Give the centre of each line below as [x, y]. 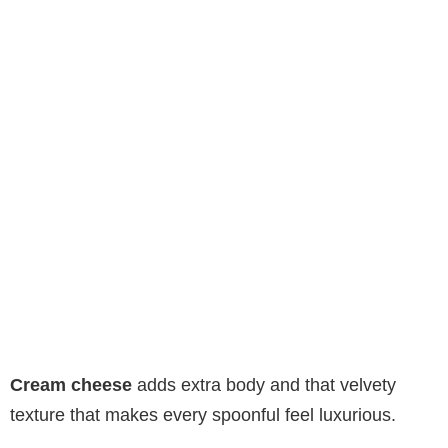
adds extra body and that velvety [264, 384]
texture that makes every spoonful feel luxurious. [203, 414]
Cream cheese [71, 384]
